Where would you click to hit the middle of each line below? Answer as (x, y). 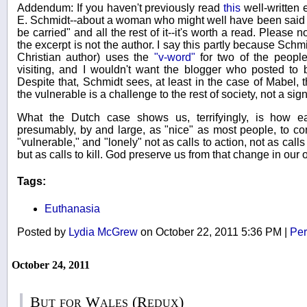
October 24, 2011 (51, 265)
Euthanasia (72, 208)
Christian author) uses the (86, 58)
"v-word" (174, 58)
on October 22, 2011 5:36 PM (211, 232)
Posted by (43, 232)
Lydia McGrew (103, 232)
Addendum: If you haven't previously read (119, 8)
